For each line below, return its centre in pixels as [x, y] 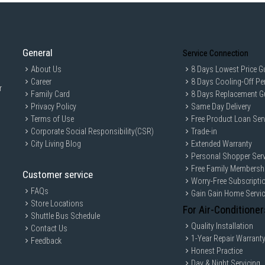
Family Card [51, 94]
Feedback [46, 241]
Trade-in [204, 131]
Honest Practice [217, 251]
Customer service [58, 174]
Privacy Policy [54, 106]
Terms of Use [53, 119]
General [38, 53]
